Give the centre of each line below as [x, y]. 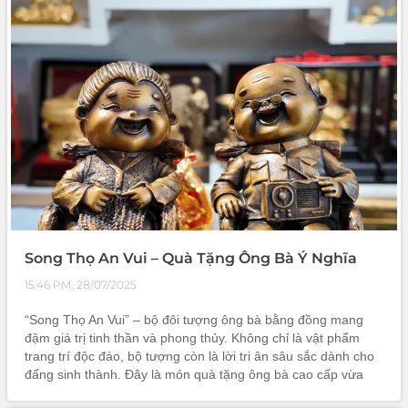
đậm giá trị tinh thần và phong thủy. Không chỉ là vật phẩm [192, 338]
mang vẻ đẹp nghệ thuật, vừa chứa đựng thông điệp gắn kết [199, 393]
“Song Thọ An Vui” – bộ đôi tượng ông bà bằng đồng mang [194, 320]
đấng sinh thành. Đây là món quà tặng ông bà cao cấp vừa [194, 375]
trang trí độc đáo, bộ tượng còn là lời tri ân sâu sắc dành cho [199, 357]
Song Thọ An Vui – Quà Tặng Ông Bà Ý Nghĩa [191, 259]
